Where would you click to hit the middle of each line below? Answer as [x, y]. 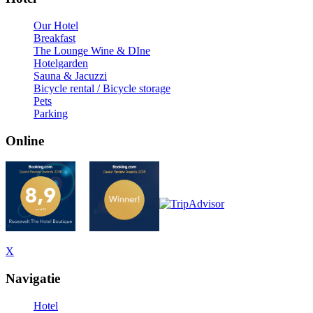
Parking [51, 113]
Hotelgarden [61, 63]
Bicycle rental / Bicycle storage [102, 88]
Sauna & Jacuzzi [70, 75]
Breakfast [54, 38]
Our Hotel [56, 25]
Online [25, 140]
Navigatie [33, 279]
